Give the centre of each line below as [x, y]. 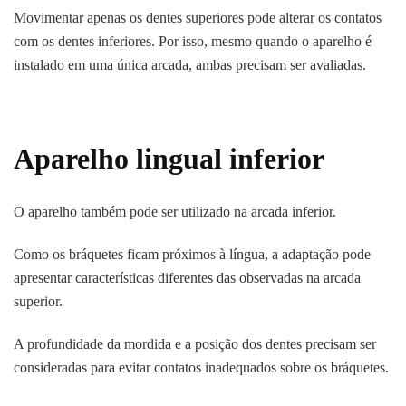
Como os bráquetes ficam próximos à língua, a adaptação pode [192, 254]
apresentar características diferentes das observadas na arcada [187, 277]
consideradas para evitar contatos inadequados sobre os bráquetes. [201, 367]
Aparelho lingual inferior [169, 159]
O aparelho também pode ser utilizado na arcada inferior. [175, 211]
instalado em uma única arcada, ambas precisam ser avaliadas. [190, 65]
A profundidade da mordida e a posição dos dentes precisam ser [195, 343]
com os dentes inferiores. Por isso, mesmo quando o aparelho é [193, 42]
